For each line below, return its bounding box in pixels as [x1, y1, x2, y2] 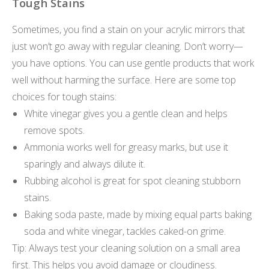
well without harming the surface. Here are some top [12, 73, 236, 87]
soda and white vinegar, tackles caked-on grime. [24, 225, 226, 238]
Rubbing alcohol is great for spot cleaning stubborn [24, 174, 241, 188]
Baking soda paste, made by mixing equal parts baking [24, 208, 252, 222]
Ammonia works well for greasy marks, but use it [24, 141, 228, 154]
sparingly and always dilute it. [24, 157, 145, 171]
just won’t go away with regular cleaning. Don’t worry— [12, 40, 243, 53]
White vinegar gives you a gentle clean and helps [24, 107, 228, 121]
